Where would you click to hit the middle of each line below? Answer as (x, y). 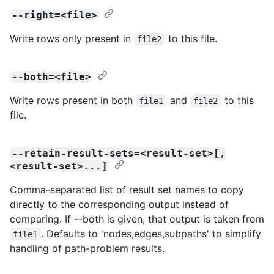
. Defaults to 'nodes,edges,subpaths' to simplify (152, 233)
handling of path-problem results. (87, 248)
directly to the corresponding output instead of (119, 204)
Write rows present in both (73, 100)
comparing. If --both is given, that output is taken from (137, 219)
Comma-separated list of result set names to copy (127, 189)
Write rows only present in (72, 38)
